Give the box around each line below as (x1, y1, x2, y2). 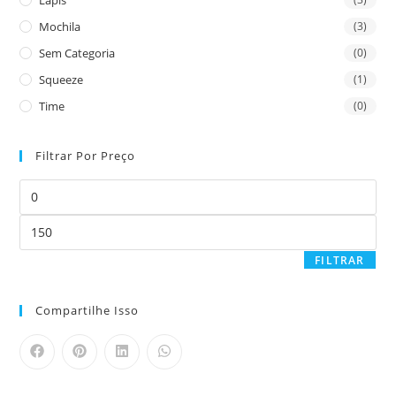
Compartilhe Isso (35, 301, 140, 318)
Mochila (39, 18, 81, 34)
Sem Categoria (39, 44, 116, 61)
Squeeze (39, 71, 84, 88)
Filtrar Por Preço (35, 147, 136, 164)
